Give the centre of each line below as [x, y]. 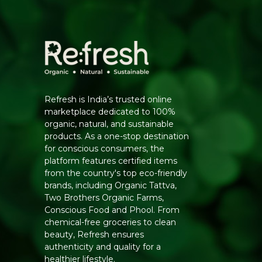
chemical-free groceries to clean [111, 223]
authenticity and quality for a [103, 247]
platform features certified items [111, 161]
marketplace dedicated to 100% [110, 112]
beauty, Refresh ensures [94, 235]
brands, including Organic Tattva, [111, 186]
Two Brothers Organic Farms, [104, 198]
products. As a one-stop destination [117, 137]
